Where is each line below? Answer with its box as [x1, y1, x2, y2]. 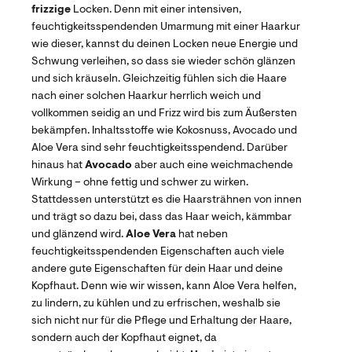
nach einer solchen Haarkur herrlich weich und [31, 90, 261, 102]
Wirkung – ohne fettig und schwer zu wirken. [31, 177, 248, 189]
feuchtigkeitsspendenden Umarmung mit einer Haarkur [31, 21, 300, 33]
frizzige [31, 4, 71, 16]
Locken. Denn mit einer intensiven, [71, 4, 241, 16]
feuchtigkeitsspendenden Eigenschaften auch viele [31, 246, 284, 258]
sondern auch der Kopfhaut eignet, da [31, 332, 217, 344]
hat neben [176, 229, 228, 240]
